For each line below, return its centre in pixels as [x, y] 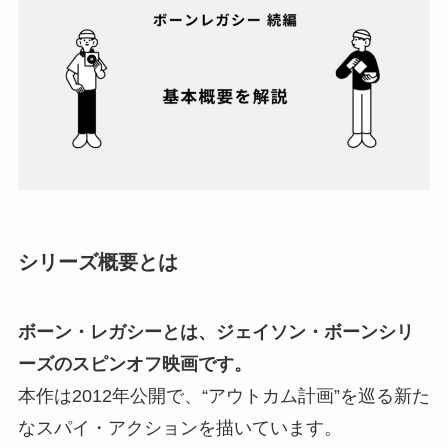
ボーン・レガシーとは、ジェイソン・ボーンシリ [215, 331]
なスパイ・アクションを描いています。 [179, 427]
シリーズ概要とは [97, 262]
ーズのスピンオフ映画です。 [134, 363]
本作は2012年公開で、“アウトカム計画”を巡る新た [223, 395]
